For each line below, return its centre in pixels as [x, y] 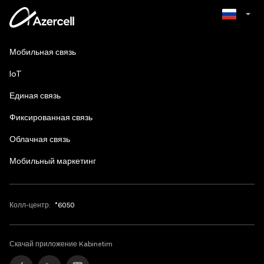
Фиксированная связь [51, 118]
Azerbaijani [221, 44]
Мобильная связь [43, 52]
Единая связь [35, 96]
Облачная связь [40, 140]
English [214, 67]
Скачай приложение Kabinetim [61, 244]
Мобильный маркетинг [53, 161]
